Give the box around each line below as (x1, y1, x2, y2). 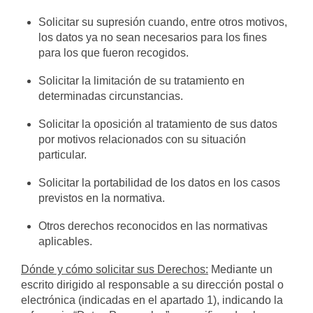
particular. (38, 149, 87, 161)
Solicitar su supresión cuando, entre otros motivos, (38, 16, 288, 28)
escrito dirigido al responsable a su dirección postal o (21, 279, 284, 291)
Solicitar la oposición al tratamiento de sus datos (38, 118, 278, 130)
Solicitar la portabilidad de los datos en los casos (38, 177, 281, 189)
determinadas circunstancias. (38, 90, 184, 102)
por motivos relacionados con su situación (38, 133, 247, 145)
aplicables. (38, 235, 93, 247)
